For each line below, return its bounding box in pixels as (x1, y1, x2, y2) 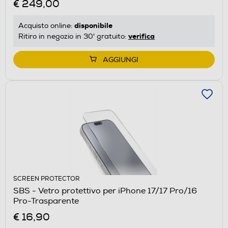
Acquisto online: (18, 21, 74, 30)
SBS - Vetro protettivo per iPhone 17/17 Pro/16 (13, 185, 118, 196)
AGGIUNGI (103, 55, 138, 64)
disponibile (74, 20, 112, 30)
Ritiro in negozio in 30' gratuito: (18, 32, 128, 41)
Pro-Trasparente (13, 195, 79, 206)
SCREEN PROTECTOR (13, 175, 80, 183)
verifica (128, 31, 155, 41)
